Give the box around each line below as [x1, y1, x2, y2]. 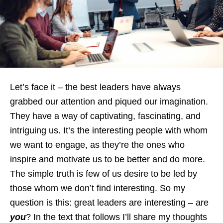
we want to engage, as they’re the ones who [10, 139, 185, 150]
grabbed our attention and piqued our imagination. [10, 96, 208, 107]
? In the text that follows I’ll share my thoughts [26, 212, 207, 222]
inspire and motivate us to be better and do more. [10, 154, 205, 164]
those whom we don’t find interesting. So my [10, 183, 185, 193]
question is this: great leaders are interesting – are [10, 197, 209, 208]
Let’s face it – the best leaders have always [10, 82, 181, 92]
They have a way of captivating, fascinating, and [10, 111, 201, 121]
